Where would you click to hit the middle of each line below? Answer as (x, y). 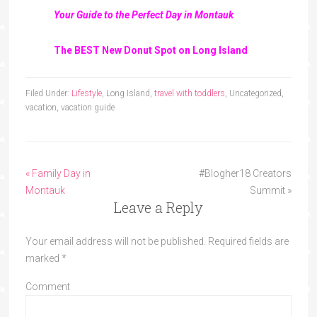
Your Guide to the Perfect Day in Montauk (143, 15)
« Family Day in (58, 174)
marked (43, 259)
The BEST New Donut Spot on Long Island (150, 51)
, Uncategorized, (254, 94)
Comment (47, 287)
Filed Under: (48, 94)
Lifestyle (86, 94)
